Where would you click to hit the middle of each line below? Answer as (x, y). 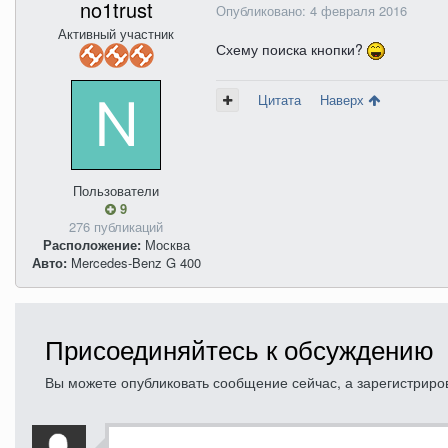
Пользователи (116, 190)
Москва (165, 244)
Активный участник (116, 33)
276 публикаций (116, 226)
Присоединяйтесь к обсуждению (239, 348)
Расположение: (91, 244)
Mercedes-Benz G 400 (133, 262)
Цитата (279, 99)
